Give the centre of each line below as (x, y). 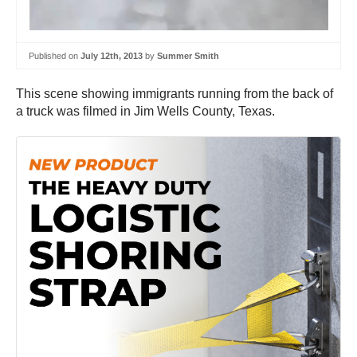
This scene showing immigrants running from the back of (175, 94)
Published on (55, 55)
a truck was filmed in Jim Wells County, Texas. (145, 112)
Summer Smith (188, 55)
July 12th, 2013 (112, 55)
